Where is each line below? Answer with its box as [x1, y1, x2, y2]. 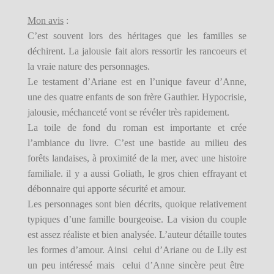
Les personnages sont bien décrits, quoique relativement [27, 199, 247, 210]
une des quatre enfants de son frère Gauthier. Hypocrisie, [27, 92, 247, 103]
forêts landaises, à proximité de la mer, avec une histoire [27, 153, 247, 164]
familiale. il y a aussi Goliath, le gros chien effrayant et [27, 168, 247, 179]
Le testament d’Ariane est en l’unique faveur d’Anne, [27, 76, 247, 87]
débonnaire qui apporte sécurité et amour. [27, 183, 186, 194]
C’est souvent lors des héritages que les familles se [27, 31, 247, 42]
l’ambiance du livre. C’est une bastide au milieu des [27, 138, 247, 149]
